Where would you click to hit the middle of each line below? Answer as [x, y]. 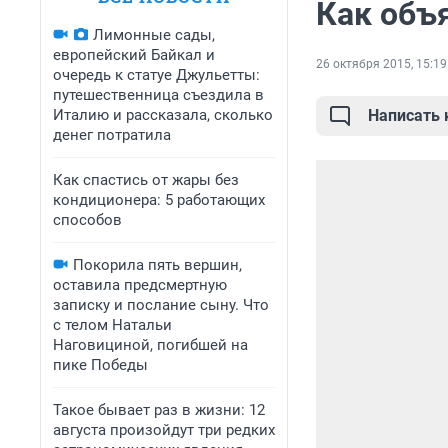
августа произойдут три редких [164, 430]
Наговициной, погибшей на [150, 345]
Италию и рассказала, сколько [163, 115]
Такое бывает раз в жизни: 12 [159, 410]
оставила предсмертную [140, 285]
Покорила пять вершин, [157, 265]
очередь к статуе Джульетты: [156, 75]
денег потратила [112, 135]
